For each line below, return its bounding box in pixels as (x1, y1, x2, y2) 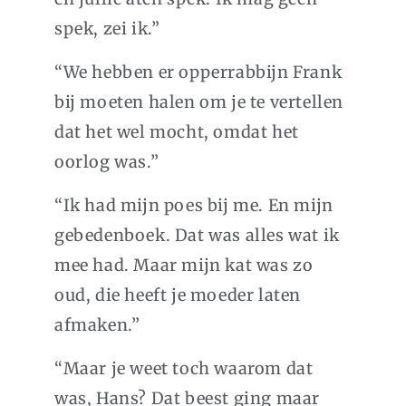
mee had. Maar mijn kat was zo (54, 255, 314, 276)
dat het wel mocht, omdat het (54, 121, 299, 143)
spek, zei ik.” (54, 18, 160, 40)
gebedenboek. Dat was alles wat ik (54, 225, 340, 246)
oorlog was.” (54, 151, 159, 173)
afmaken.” (54, 314, 140, 336)
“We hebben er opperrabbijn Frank (54, 62, 343, 83)
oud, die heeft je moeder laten (54, 285, 302, 306)
